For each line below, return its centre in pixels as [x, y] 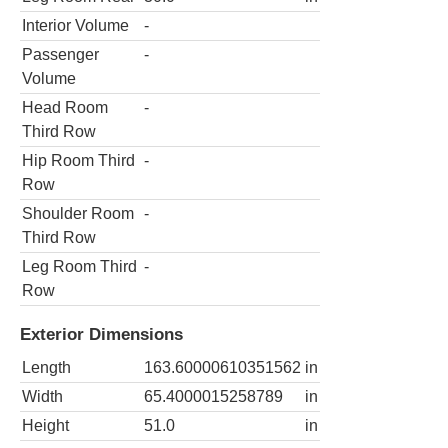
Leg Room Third [79, 266]
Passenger [60, 54]
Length [46, 367]
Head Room [65, 107]
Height [45, 425]
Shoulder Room [78, 213]
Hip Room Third [78, 160]
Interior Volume [75, 25]
